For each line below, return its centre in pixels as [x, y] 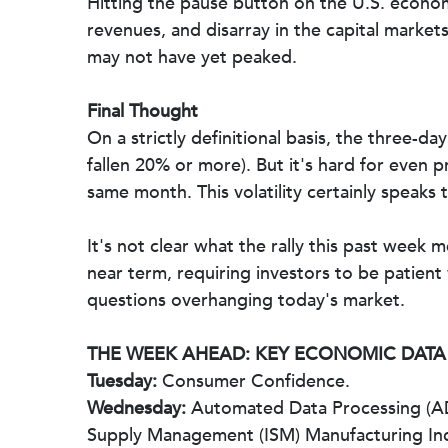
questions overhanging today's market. [246, 300]
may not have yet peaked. [192, 57]
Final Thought [142, 111]
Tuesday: [122, 381]
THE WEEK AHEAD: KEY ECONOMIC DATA [266, 354]
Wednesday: [136, 408]
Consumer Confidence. [253, 381]
